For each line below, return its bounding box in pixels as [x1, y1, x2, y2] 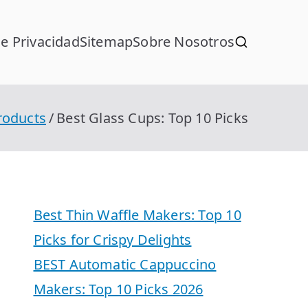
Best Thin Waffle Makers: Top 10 [33, 205, 241, 224]
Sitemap [79, 32, 133, 52]
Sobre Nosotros [133, 32, 234, 52]
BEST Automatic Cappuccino [33, 254, 217, 274]
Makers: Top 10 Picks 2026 [33, 279, 203, 298]
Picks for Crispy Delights [33, 230, 192, 249]
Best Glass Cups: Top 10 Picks [56, 108, 248, 127]
